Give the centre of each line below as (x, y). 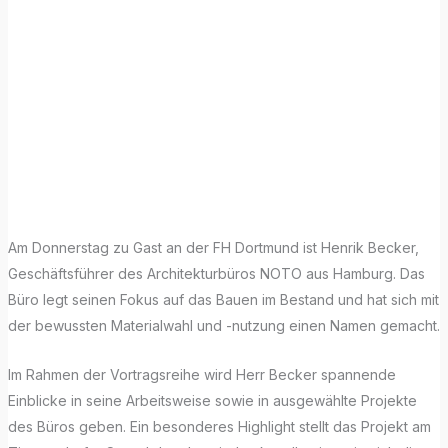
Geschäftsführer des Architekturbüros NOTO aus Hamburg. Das (216, 274)
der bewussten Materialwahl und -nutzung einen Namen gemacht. (223, 326)
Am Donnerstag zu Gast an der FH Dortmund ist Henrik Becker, (213, 248)
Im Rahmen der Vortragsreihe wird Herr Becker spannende (201, 374)
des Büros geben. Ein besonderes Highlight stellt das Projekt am (219, 426)
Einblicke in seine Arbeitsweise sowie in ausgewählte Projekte (212, 400)
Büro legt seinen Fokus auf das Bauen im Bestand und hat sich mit (223, 300)
